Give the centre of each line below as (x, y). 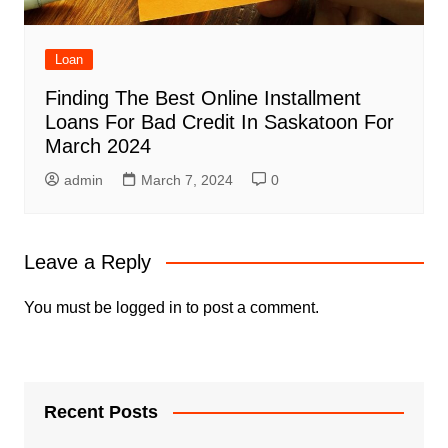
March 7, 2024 (186, 179)
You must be (69, 307)
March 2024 (97, 145)
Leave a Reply (87, 261)
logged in (148, 307)
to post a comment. (250, 307)
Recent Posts (100, 411)
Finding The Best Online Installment (202, 97)
